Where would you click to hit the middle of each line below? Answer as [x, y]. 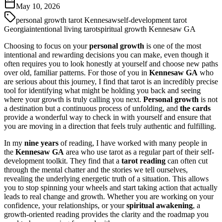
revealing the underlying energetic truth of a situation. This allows [106, 178]
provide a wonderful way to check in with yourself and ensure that [108, 117]
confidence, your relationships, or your [65, 205]
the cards [195, 108]
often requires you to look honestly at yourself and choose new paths [111, 63]
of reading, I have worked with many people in [133, 143]
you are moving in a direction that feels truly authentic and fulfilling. [110, 126]
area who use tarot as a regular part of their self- [139, 152]
